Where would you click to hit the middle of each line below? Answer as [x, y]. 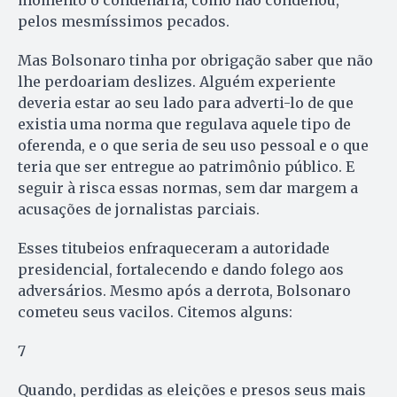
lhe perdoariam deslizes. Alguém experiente [177, 82]
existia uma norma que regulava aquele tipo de [184, 125]
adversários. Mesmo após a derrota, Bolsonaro [184, 291]
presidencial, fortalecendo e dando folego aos [181, 270]
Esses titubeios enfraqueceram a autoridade [174, 249]
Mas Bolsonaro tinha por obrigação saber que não [195, 61]
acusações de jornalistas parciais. [139, 210]
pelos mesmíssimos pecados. [124, 22]
